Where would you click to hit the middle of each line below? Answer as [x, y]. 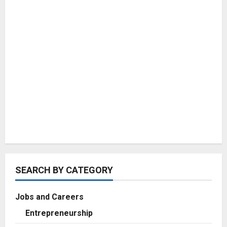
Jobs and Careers [49, 197]
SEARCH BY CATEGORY [64, 170]
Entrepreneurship [59, 213]
